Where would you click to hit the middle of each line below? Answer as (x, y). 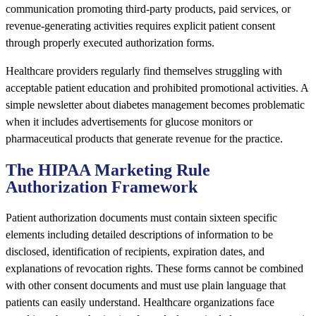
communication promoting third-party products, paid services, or (148, 9)
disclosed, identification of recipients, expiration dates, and (135, 252)
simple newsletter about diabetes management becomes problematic (155, 105)
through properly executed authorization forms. (110, 43)
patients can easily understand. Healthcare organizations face (140, 303)
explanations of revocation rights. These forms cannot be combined (154, 269)
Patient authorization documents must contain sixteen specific (141, 218)
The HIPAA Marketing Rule (108, 170)
